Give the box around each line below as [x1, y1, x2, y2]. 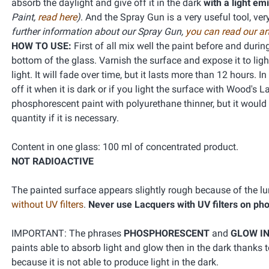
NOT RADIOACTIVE [11, 156, 94, 167]
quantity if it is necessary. [11, 112, 119, 124]
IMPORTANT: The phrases [11, 228, 124, 239]
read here [38, 11, 77, 23]
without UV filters [11, 199, 83, 210]
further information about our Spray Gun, [11, 26, 186, 37]
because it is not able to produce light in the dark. [11, 256, 219, 268]
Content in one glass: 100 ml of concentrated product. [11, 141, 238, 153]
